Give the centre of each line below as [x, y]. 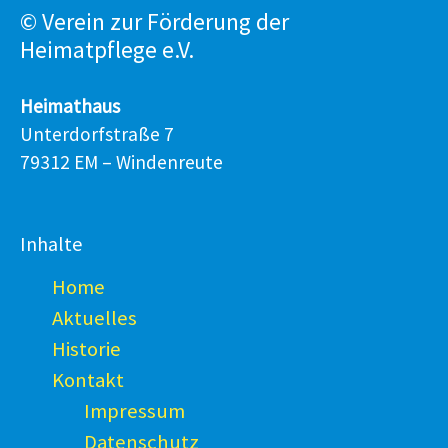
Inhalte [51, 243]
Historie [86, 349]
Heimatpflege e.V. [107, 49]
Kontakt [88, 380]
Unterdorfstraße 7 [97, 134]
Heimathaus [70, 106]
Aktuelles [94, 318]
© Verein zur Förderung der [154, 21]
